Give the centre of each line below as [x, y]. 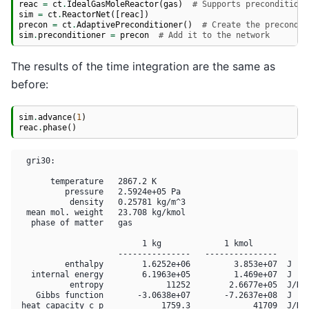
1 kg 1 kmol [147, 243]
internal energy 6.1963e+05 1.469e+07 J [154, 274]
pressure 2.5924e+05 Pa [99, 191]
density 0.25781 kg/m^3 [101, 201]
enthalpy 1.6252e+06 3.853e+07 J [154, 263]
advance [55, 117]
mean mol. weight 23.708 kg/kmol [101, 212]
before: [30, 84]
